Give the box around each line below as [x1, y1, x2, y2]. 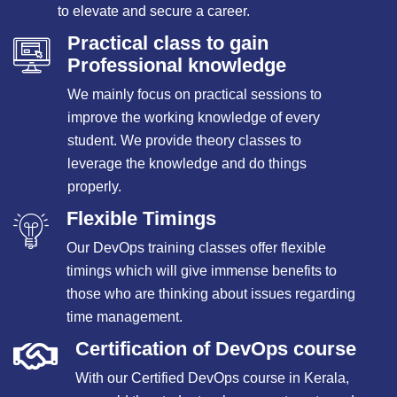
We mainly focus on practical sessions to [67, 87, 322, 102]
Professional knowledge [67, 54, 286, 76]
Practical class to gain [67, 32, 269, 54]
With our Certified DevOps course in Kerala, [75, 370, 349, 385]
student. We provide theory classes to [67, 133, 301, 148]
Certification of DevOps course [75, 338, 356, 360]
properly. [67, 179, 121, 194]
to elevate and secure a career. [58, 4, 250, 19]
